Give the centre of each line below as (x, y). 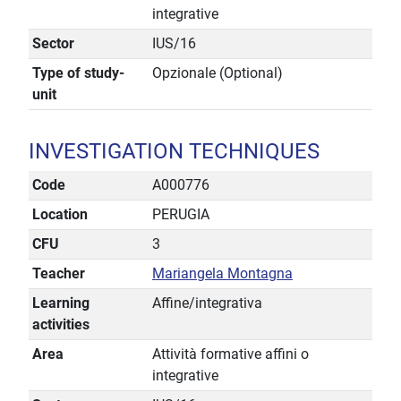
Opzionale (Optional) (218, 73)
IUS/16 (174, 44)
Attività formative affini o (230, 354)
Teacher (59, 274)
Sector (53, 44)
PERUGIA (181, 215)
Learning (61, 303)
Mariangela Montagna (222, 274)
